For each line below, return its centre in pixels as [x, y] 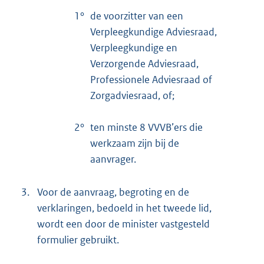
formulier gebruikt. [78, 240]
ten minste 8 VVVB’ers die [146, 127]
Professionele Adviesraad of [151, 79]
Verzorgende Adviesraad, [144, 63]
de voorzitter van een [137, 16]
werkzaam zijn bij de [135, 143]
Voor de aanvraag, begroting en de [113, 192]
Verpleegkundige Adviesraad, [154, 32]
